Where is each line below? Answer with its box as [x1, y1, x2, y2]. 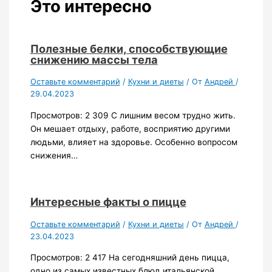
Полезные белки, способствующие [30, 41, 228, 55]
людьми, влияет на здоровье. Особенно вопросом [30, 137, 237, 147]
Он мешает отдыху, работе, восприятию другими [30, 123, 230, 134]
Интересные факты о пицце [30, 195, 186, 209]
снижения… [30, 150, 78, 160]
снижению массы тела [30, 52, 158, 66]
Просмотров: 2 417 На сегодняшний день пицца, [30, 253, 229, 263]
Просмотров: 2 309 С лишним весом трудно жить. [30, 110, 236, 120]
